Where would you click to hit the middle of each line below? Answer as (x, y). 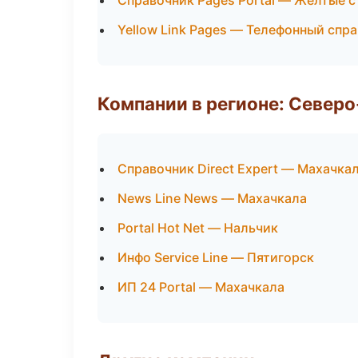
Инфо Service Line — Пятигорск (216, 257)
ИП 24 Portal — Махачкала (201, 287)
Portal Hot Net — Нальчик (198, 228)
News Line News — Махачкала (212, 198)
